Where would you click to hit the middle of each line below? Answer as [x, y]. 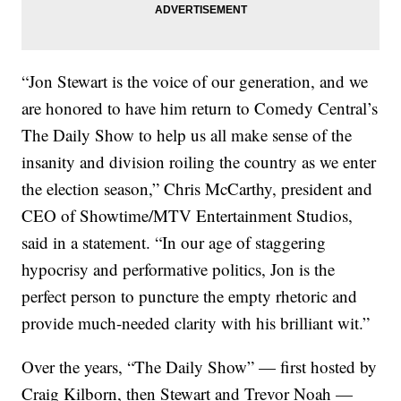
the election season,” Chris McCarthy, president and [197, 189]
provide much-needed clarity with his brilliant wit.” [196, 323]
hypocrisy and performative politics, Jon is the [179, 269]
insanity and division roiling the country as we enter [199, 162]
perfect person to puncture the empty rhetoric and [190, 296]
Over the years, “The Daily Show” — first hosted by [200, 367]
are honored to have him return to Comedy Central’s [200, 108]
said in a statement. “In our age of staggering [174, 243]
